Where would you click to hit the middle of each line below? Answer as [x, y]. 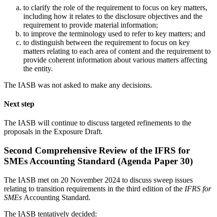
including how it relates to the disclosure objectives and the [113, 16]
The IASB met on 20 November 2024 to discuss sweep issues [98, 180]
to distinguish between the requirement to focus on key [107, 42]
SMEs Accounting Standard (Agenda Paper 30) [99, 161]
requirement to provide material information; [91, 25]
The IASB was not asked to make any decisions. [78, 85]
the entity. [38, 68]
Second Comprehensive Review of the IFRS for [97, 150]
